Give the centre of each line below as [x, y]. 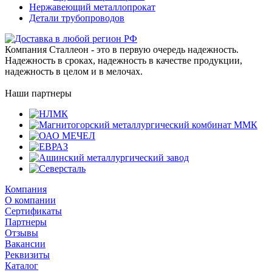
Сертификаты [33, 211]
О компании [30, 200]
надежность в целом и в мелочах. [74, 71]
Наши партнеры [38, 93]
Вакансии [25, 243]
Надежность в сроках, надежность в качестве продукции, [124, 60]
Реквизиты [27, 254]
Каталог [22, 265]
